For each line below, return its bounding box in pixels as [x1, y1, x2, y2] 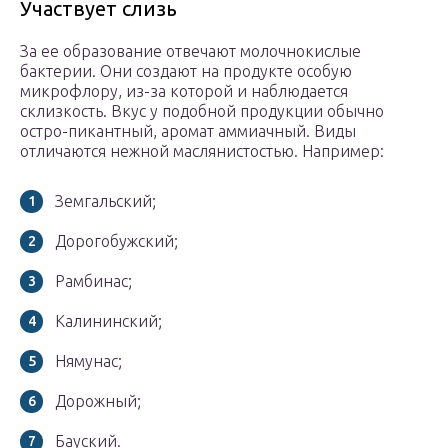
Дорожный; [55, 392, 141, 411]
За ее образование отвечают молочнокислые [20, 42, 361, 61]
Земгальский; [55, 192, 156, 211]
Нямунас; [55, 352, 122, 371]
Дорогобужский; [55, 232, 178, 251]
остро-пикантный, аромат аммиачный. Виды [20, 122, 356, 141]
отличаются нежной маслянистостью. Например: [20, 142, 384, 161]
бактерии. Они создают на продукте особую [20, 62, 352, 81]
